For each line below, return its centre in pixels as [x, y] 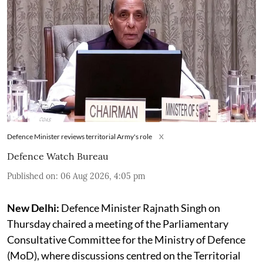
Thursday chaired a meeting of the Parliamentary [118, 224]
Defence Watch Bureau [58, 156]
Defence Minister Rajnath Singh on [140, 208]
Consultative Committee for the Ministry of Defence [126, 240]
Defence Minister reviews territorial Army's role [80, 137]
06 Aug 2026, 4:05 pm [103, 176]
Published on [31, 176]
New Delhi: [33, 208]
